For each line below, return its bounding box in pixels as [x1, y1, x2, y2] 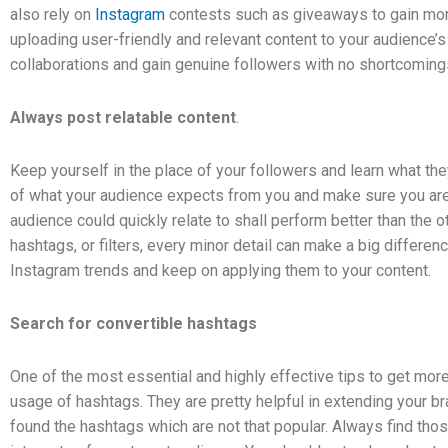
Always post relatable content [10, 107, 236, 127]
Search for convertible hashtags [10, 313, 257, 333]
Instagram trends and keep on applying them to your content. [10, 260, 435, 280]
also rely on [10, 4, 95, 24]
